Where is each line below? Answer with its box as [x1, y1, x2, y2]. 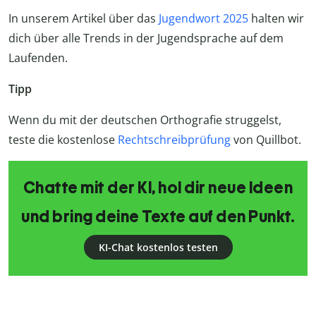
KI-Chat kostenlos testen [98, 241, 218, 255]
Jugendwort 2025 [159, 11, 248, 27]
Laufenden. [8, 50, 68, 66]
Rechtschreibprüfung [118, 132, 231, 148]
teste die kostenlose [8, 132, 118, 148]
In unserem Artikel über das [8, 11, 159, 27]
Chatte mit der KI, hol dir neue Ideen [23, 178, 293, 198]
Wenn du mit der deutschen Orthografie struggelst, [8, 112, 281, 128]
